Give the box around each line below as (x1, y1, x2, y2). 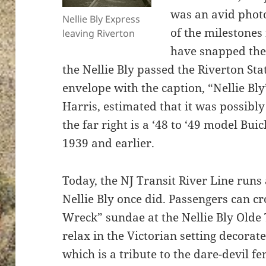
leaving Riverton (62, 27, 135, 40)
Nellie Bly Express (62, 12, 141, 26)
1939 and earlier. (62, 135, 155, 151)
